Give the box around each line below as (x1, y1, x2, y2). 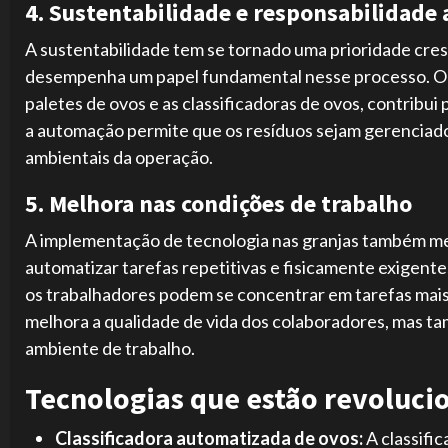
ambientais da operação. (25, 146, 213, 169)
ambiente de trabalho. (25, 337, 195, 360)
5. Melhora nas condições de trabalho (25, 188, 412, 220)
